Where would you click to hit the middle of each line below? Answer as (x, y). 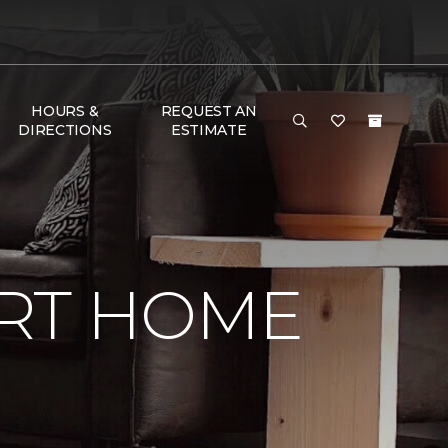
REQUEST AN (208, 111)
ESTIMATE (208, 130)
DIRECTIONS (65, 130)
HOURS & (65, 111)
